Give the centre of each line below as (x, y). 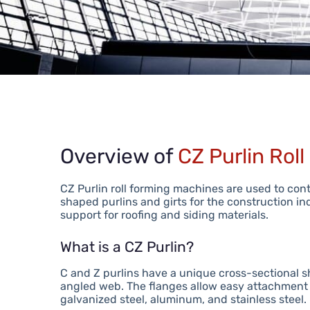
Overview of (119, 156)
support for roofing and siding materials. (165, 215)
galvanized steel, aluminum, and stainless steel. (184, 300)
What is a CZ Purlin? (127, 247)
